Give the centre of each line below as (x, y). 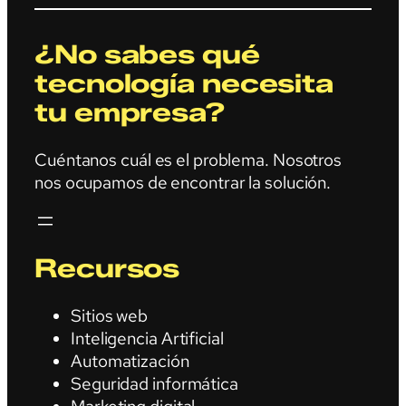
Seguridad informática (155, 383)
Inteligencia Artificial (147, 338)
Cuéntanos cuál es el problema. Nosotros (188, 159)
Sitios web (109, 315)
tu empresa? (130, 113)
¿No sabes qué (147, 55)
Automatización (130, 361)
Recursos (107, 268)
